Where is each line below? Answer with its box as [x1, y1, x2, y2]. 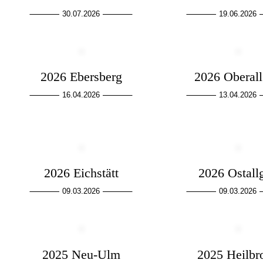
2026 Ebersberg [40, 69, 122, 85]
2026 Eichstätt [43, 166, 119, 181]
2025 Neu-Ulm [42, 247, 120, 262]
